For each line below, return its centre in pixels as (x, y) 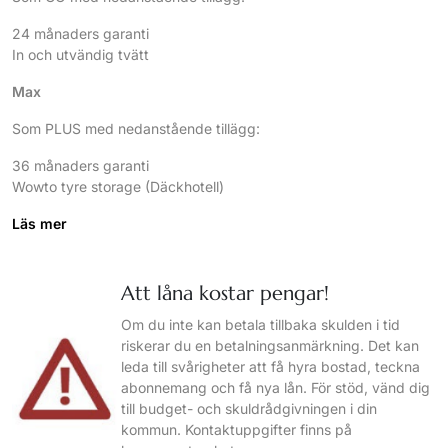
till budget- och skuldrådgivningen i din (249, 409)
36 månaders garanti (80, 166)
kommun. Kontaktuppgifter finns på (237, 430)
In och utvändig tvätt (80, 55)
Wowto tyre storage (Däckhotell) (118, 187)
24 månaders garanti (80, 34)
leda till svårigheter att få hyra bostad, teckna (271, 367)
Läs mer (39, 224)
